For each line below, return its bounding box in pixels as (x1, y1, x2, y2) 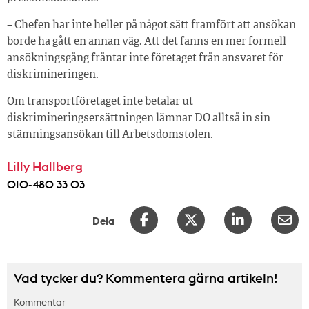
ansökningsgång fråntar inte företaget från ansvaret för (7, 52, 283, 64)
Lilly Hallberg (7, 158, 83, 175)
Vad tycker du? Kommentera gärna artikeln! (14, 269, 278, 286)
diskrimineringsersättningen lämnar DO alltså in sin (7, 112, 270, 124)
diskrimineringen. (7, 69, 99, 81)
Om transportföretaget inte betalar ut (7, 96, 193, 108)
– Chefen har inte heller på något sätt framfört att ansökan (7, 19, 296, 31)
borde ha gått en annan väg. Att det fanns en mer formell (7, 36, 286, 48)
